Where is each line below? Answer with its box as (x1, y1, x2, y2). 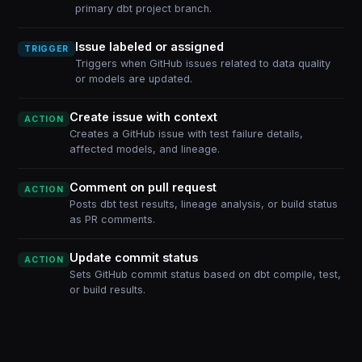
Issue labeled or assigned (74, 40, 224, 53)
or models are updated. (74, 73, 192, 85)
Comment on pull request (69, 180, 217, 194)
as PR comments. (69, 213, 156, 225)
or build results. (69, 284, 146, 296)
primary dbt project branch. (74, 2, 212, 15)
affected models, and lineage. (69, 143, 221, 155)
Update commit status (69, 250, 199, 264)
